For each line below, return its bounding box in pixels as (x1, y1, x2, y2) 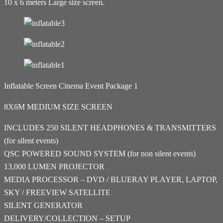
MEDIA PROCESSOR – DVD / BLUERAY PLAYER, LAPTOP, (4, 175, 218, 184)
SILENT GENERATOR (4, 201, 83, 210)
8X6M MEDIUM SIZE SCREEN (4, 102, 112, 111)
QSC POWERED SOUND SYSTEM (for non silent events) (4, 149, 196, 158)
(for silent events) (4, 136, 58, 145)
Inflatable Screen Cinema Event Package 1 (4, 81, 138, 90)
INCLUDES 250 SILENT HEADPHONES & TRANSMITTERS (4, 123, 216, 132)
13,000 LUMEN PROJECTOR (4, 162, 105, 171)
